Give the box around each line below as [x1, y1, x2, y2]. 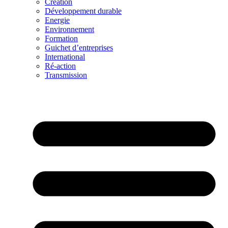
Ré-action [45, 62, 76, 71]
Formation [45, 34, 78, 43]
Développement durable [45, 7, 122, 16]
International [45, 52, 85, 62]
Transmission [45, 71, 87, 80]
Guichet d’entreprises [45, 43, 113, 52]
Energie [45, 16, 70, 25]
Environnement [45, 25, 94, 34]
